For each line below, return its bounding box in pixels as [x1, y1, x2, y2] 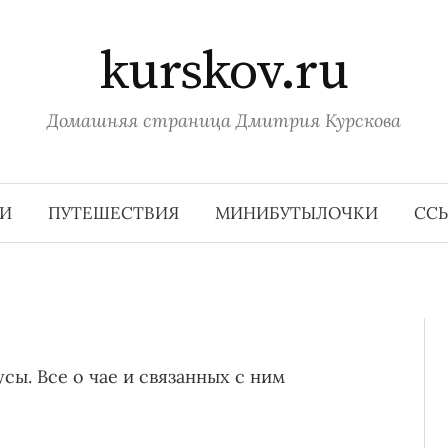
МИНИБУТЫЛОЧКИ [214, 202, 378, 224]
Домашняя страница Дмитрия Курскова [47, 109, 401, 132]
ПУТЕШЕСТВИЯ [47, 202, 179, 224]
